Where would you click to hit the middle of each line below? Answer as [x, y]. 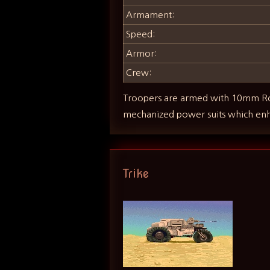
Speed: [141, 34]
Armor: [142, 53]
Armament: [150, 14]
